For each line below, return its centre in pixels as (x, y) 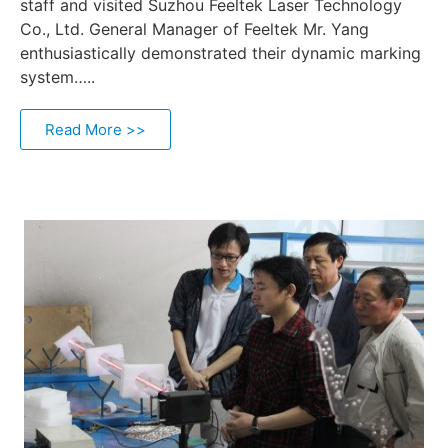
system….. (57, 77)
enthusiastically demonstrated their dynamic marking (220, 53)
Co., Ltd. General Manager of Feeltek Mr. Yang (194, 29)
